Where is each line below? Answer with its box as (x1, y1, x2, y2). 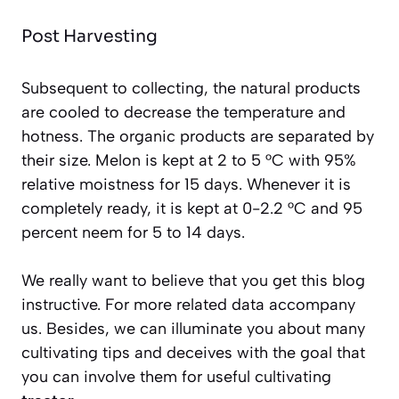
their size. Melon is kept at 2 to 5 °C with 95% (21, 150, 356, 170)
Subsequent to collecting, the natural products (21, 77, 361, 98)
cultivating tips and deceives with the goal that (21, 342, 365, 362)
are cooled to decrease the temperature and (21, 102, 346, 122)
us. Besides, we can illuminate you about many (21, 318, 365, 338)
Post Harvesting (21, 25, 158, 47)
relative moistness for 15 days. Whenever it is (21, 174, 351, 194)
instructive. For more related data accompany (21, 294, 355, 314)
